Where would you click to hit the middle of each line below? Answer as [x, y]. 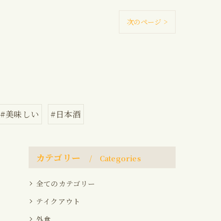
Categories [120, 158]
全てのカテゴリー [66, 183]
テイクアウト [58, 201]
